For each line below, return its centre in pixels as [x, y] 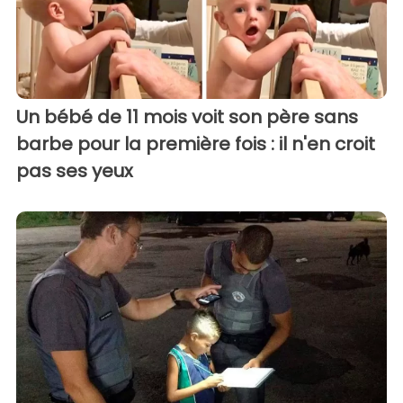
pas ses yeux [75, 170]
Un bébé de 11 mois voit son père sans [187, 116]
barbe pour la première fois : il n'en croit [196, 143]
